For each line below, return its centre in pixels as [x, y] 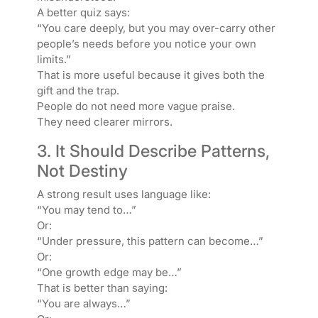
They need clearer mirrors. [104, 121]
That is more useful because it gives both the [150, 75]
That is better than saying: [102, 287]
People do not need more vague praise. [136, 106]
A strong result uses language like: [124, 194]
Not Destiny [82, 170]
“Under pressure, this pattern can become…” [150, 241]
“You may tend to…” [86, 209]
